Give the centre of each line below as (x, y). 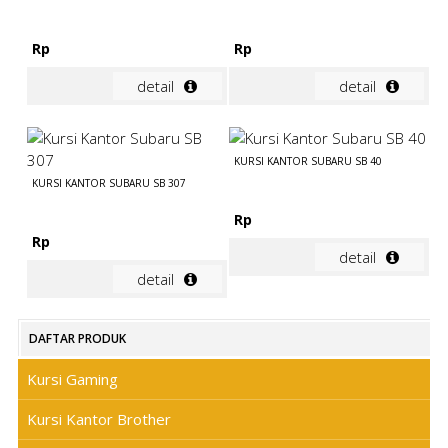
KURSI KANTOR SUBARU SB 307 (109, 183)
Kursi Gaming (72, 378)
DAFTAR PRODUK (77, 339)
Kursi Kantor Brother (98, 419)
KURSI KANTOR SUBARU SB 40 (308, 161)
